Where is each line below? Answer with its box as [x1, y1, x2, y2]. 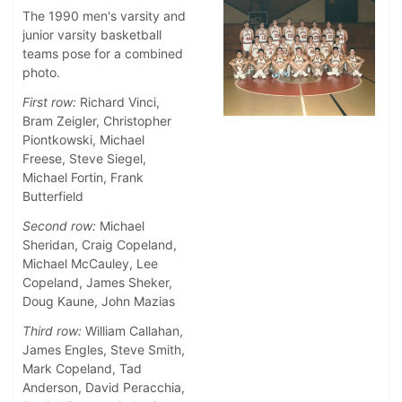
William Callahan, [82, 323, 183, 339]
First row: [22, 94, 76, 110]
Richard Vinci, [76, 94, 160, 110]
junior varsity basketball [22, 27, 162, 43]
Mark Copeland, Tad [22, 361, 142, 377]
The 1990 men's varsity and [22, 8, 186, 24]
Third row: [22, 323, 82, 339]
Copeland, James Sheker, [22, 275, 172, 291]
